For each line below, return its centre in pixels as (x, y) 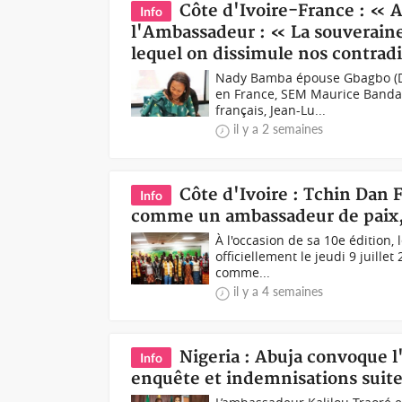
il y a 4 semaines (279, 291)
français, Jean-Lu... (271, 110)
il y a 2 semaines (279, 129)
